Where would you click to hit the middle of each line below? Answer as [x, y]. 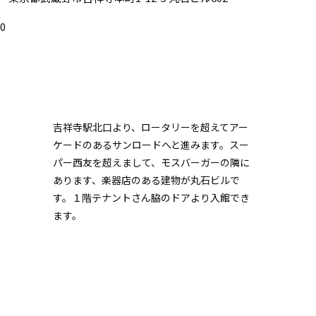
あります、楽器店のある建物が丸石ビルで [146, 180]
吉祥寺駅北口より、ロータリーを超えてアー [150, 127]
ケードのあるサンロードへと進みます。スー [151, 145]
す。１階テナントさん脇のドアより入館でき [151, 197]
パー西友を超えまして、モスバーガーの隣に [151, 162]
